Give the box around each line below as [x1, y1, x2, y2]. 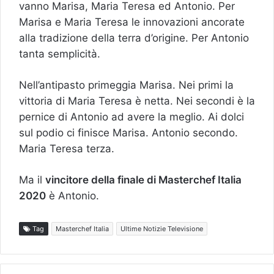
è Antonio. [46, 189, 99, 202]
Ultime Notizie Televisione [120, 224, 203, 233]
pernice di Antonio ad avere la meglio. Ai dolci [19, 110, 244, 123]
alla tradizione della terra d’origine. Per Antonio [19, 31, 249, 44]
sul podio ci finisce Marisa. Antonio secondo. [19, 126, 238, 139]
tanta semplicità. [19, 47, 100, 60]
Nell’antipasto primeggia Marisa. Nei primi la [19, 78, 234, 91]
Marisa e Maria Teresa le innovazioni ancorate [19, 15, 245, 28]
